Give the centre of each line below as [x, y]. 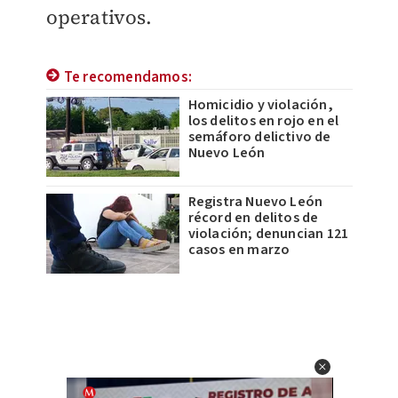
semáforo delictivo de [259, 137]
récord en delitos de [253, 218]
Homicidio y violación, [260, 105]
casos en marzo [239, 250]
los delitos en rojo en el [263, 121]
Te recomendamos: [127, 77]
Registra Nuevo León [255, 202]
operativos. [99, 17]
